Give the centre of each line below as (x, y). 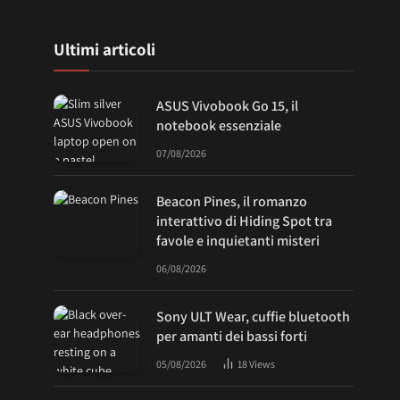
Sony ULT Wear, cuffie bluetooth (253, 317)
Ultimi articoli (104, 49)
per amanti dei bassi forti (232, 336)
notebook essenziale (219, 125)
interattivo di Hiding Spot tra (244, 221)
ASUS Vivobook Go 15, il (227, 106)
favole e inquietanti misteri (238, 241)
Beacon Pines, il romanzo (232, 201)
